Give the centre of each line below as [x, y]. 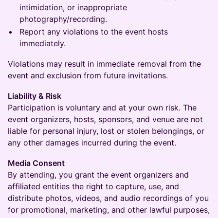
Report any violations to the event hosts [94, 32]
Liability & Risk [35, 96]
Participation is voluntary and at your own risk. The [102, 108]
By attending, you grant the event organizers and [98, 175]
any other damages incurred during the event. [92, 143]
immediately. [43, 44]
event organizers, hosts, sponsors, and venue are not [105, 119]
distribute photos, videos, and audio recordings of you [108, 198]
